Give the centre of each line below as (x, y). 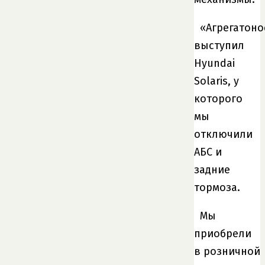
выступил (219, 45)
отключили (223, 134)
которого (218, 98)
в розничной (227, 251)
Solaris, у (216, 81)
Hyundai (214, 63)
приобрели (223, 233)
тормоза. (217, 187)
